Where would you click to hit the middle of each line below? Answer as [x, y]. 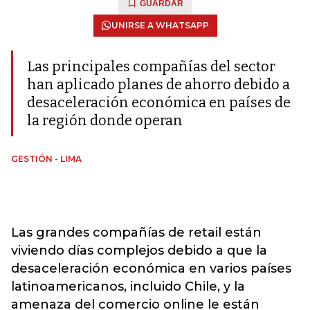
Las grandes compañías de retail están [136, 232]
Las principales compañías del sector [151, 66]
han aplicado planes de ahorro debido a [158, 84]
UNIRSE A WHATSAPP [160, 25]
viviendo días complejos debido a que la [139, 250]
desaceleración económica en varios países [151, 268]
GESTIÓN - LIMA [46, 159]
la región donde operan [105, 120]
